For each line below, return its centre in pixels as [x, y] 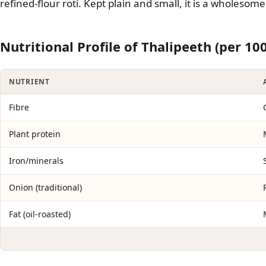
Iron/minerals [36, 161]
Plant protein [35, 134]
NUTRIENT [29, 82]
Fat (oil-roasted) [40, 214]
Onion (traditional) [45, 187]
